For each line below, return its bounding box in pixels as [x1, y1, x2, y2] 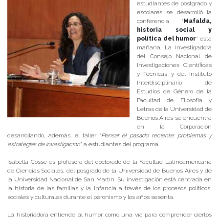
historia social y [137, 26, 212, 34]
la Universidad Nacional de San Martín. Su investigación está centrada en [7, 176, 212, 183]
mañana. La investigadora [137, 44, 212, 51]
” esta [196, 35, 212, 43]
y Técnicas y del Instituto [137, 70, 212, 78]
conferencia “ [137, 18, 183, 25]
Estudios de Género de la [137, 88, 212, 95]
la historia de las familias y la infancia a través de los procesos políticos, [7, 185, 212, 192]
